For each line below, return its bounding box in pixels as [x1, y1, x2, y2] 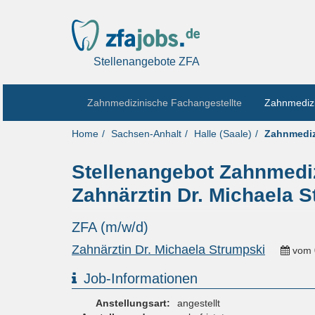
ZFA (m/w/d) [72, 219, 148, 236]
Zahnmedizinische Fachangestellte [87, 97, 242, 109]
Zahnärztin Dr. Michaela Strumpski [72, 243, 265, 257]
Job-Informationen [84, 271, 198, 287]
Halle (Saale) [194, 128, 252, 140]
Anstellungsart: [96, 297, 170, 309]
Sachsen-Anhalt [111, 128, 181, 140]
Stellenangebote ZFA [93, 56, 200, 68]
